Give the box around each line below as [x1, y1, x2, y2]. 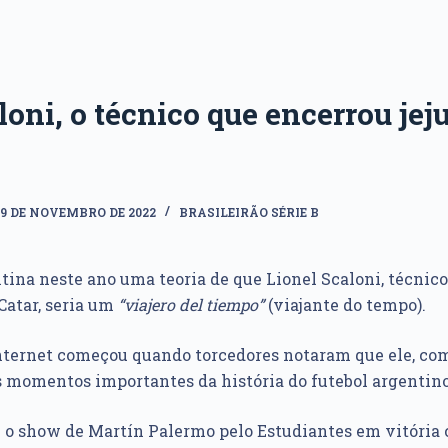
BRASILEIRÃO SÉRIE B [179, 203, 319, 220]
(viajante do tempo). [264, 294, 426, 315]
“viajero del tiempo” [118, 294, 264, 315]
